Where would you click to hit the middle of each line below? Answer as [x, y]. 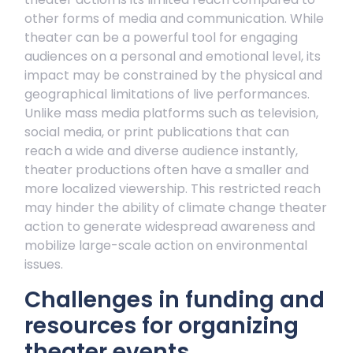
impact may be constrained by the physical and [173, 75]
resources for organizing [162, 326]
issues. [44, 264]
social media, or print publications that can [157, 132]
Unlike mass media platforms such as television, [171, 113]
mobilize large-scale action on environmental [166, 245]
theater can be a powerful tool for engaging [161, 37]
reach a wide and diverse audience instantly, [161, 151]
